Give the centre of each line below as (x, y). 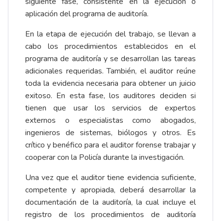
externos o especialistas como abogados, (110, 121)
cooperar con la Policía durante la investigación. (105, 158)
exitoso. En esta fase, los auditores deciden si (110, 96)
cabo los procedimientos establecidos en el (110, 47)
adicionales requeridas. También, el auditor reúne (110, 71)
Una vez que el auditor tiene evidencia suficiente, (110, 178)
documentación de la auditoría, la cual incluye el (110, 203)
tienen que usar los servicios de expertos (110, 108)
